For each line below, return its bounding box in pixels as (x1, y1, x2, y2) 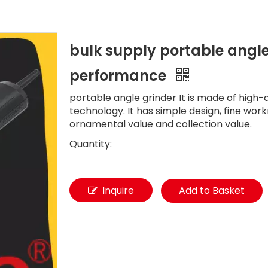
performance (69, 66, 170, 86)
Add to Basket (179, 184, 245, 197)
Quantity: (69, 137, 112, 151)
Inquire (102, 184, 134, 197)
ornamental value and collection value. (69, 117, 252, 131)
